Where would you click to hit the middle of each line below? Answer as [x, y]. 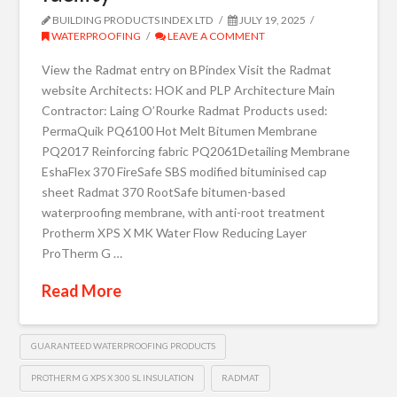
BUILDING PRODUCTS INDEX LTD [132, 19]
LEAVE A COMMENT [215, 35]
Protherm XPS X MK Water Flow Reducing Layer [175, 233]
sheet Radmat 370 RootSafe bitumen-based [164, 192]
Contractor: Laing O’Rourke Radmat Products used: [185, 111]
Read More [82, 290]
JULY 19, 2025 [271, 19]
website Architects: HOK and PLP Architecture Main [189, 90]
